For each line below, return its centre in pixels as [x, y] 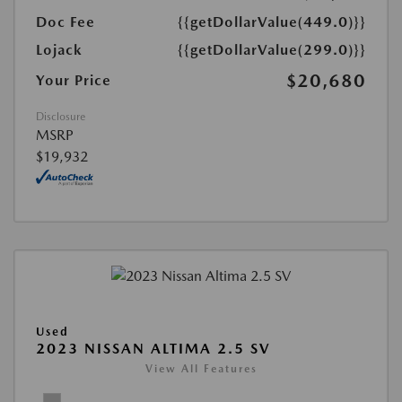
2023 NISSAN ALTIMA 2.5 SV [153, 349]
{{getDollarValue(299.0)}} [272, 49]
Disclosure [61, 116]
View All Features [201, 369]
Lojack [59, 49]
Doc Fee [66, 22]
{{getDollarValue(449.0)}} [272, 22]
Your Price [74, 80]
